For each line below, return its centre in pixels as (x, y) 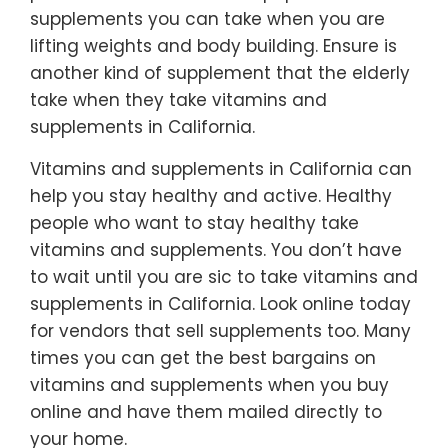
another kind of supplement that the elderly (220, 73)
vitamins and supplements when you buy (209, 385)
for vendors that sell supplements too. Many (220, 331)
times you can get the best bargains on (203, 358)
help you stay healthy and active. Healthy (211, 196)
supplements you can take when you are (207, 19)
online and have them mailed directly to (206, 412)
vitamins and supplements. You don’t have (216, 250)
